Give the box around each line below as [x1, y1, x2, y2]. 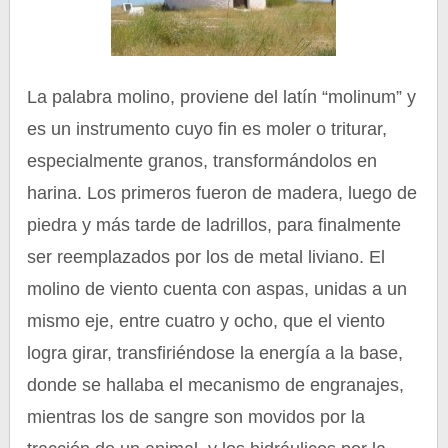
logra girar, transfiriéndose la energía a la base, [27, 343, 404, 363]
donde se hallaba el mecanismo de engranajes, [27, 375, 405, 395]
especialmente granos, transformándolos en [27, 151, 378, 171]
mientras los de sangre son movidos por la [27, 407, 366, 427]
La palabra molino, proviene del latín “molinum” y [27, 87, 417, 107]
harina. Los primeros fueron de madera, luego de [27, 183, 418, 203]
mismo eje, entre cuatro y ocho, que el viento [27, 311, 386, 331]
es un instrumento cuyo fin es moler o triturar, [27, 119, 388, 139]
